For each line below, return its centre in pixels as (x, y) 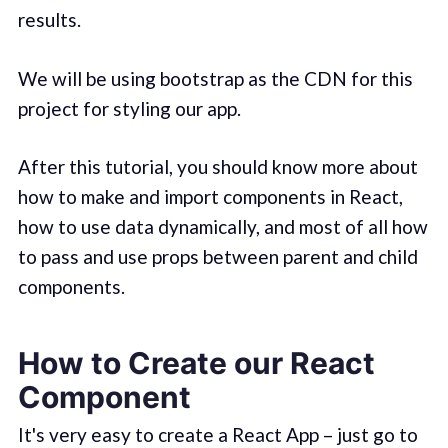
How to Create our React (196, 362)
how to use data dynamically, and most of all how (222, 227)
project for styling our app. (129, 108)
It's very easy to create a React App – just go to (217, 434)
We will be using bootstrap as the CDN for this (215, 78)
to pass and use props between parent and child (217, 257)
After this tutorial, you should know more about (217, 167)
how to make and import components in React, (210, 197)
